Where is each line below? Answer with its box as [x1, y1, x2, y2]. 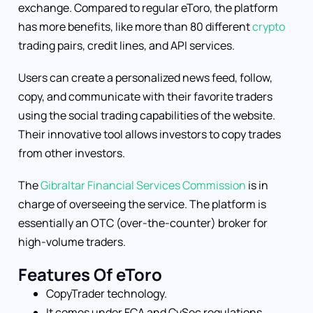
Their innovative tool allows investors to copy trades [18, 126, 281, 143]
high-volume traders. [18, 234, 126, 250]
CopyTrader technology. [46, 286, 167, 302]
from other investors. [18, 145, 125, 161]
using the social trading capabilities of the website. [18, 108, 275, 124]
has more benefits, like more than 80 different [18, 18, 250, 34]
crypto [250, 18, 285, 34]
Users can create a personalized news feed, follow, [18, 70, 272, 86]
